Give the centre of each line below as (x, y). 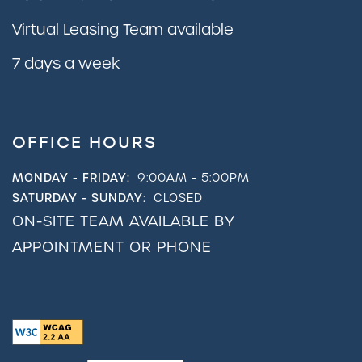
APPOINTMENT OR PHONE (112, 247)
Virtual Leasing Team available (123, 30)
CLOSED (178, 198)
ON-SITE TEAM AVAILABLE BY (124, 221)
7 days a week (66, 64)
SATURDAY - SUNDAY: (79, 198)
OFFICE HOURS (84, 143)
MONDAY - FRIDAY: (71, 178)
